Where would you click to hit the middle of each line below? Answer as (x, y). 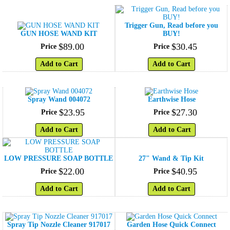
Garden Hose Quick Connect (171, 225)
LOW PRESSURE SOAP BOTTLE (59, 159)
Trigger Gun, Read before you (171, 26)
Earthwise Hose (171, 100)
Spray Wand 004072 (59, 100)
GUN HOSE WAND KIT (59, 34)
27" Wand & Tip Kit (171, 159)
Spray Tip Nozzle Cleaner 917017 (59, 225)
